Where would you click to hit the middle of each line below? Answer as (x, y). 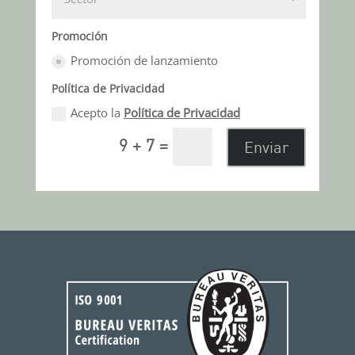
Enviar (267, 147)
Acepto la (97, 113)
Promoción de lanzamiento (145, 61)
